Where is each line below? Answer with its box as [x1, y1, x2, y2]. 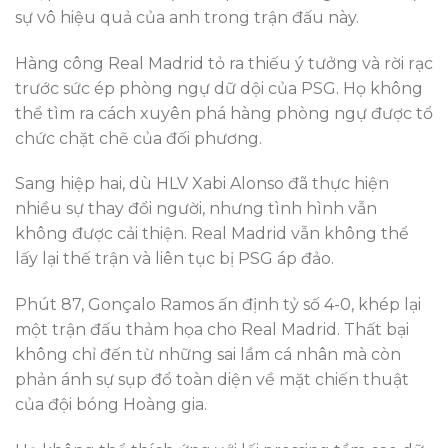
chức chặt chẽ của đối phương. [15, 128, 262, 148]
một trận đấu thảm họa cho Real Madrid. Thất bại [15, 320, 409, 340]
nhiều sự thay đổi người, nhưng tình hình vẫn [15, 199, 377, 219]
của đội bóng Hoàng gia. [15, 395, 207, 415]
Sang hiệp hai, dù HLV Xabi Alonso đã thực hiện [15, 174, 389, 194]
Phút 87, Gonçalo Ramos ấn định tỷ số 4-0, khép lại [15, 295, 421, 315]
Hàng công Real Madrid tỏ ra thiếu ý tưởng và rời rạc [15, 53, 433, 73]
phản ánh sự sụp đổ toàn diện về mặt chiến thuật [15, 370, 409, 390]
